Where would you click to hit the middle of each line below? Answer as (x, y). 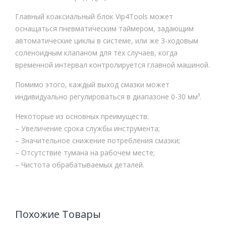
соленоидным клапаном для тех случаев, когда (96, 52)
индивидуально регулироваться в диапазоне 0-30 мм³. (108, 96)
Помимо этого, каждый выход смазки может (92, 84)
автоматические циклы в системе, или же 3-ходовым (107, 40)
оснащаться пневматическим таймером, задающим (104, 28)
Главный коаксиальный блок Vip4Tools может (94, 16)
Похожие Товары (58, 214)
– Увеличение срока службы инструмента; (88, 128)
